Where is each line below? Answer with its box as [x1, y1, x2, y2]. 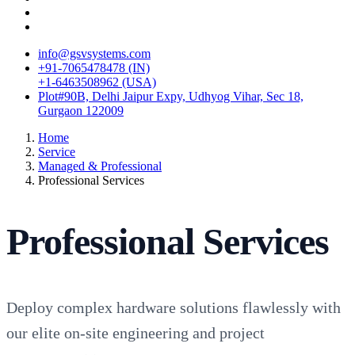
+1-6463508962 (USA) [38, 75, 156, 89]
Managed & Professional [38, 159, 162, 173]
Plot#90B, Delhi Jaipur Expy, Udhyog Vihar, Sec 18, [38, 90, 303, 103]
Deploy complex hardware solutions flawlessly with [6, 298, 341, 316]
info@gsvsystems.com [38, 47, 151, 60]
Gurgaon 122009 [38, 104, 124, 117]
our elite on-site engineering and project [6, 323, 265, 342]
